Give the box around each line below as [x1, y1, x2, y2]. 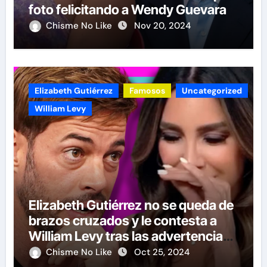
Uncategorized [181, 85, 242, 96]
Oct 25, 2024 [133, 246, 190, 258]
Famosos [129, 85, 165, 96]
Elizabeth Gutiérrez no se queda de [28, 197, 234, 213]
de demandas [28, 243, 109, 259]
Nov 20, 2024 [133, 19, 191, 32]
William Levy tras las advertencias [28, 228, 230, 244]
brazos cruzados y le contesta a [28, 212, 217, 228]
